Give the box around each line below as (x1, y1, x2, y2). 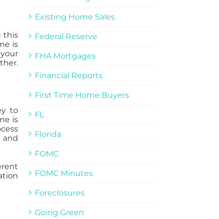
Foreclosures (34, 188, 85, 197)
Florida (34, 129, 61, 139)
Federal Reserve (34, 31, 97, 41)
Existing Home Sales (34, 12, 115, 22)
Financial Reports (34, 70, 103, 80)
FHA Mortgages (34, 51, 96, 61)
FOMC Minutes (34, 168, 93, 178)
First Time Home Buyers (34, 90, 129, 100)
